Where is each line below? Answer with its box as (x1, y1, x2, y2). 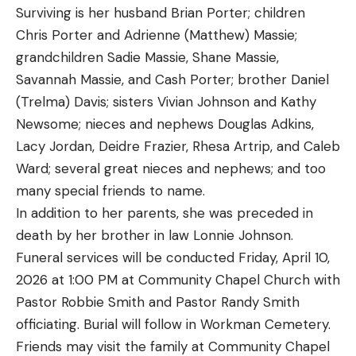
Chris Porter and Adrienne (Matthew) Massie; (16, 25, 297, 44)
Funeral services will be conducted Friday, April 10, (16, 248, 330, 266)
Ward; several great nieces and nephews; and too (16, 159, 326, 177)
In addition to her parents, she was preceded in (16, 203, 313, 222)
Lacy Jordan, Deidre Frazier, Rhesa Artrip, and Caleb (16, 137, 340, 155)
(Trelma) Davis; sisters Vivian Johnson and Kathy (16, 92, 316, 110)
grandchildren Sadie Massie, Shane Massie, (16, 48, 279, 66)
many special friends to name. (16, 181, 205, 199)
